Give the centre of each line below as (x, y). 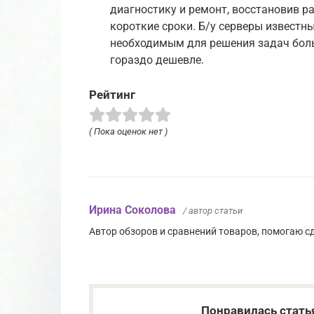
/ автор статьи (213, 211)
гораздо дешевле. (157, 60)
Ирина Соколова (132, 210)
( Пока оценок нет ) (128, 132)
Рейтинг (112, 95)
